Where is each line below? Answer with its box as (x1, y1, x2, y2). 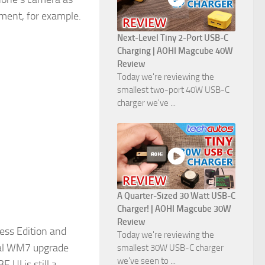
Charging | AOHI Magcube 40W (117, 46, 233, 57)
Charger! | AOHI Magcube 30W (117, 203, 231, 215)
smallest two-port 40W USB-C (117, 85, 230, 96)
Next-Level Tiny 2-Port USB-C (117, 33, 228, 44)
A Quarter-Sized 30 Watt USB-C (117, 190, 235, 202)
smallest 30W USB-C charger (117, 243, 224, 254)
